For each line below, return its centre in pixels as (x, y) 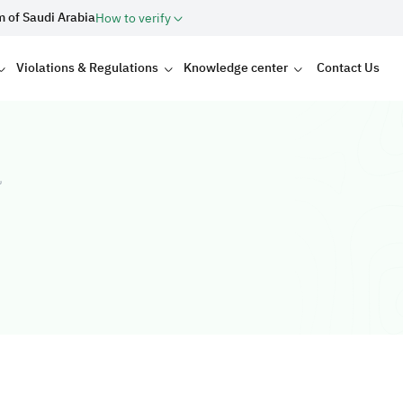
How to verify (134, 18)
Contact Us (349, 68)
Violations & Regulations (87, 68)
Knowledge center (236, 68)
